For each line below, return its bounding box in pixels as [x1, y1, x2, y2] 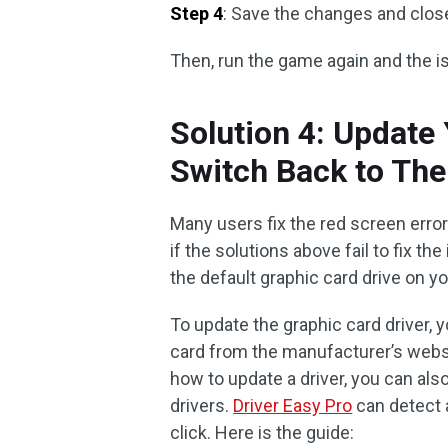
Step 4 [170, 3, 224, 24]
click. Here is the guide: [170, 422, 355, 443]
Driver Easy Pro [233, 395, 353, 416]
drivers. [170, 395, 234, 416]
